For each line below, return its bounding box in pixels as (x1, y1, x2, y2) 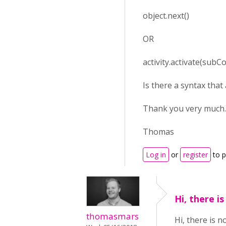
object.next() (143, 10, 189, 21)
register (183, 150, 208, 159)
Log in (146, 150, 166, 159)
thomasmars (86, 210, 139, 222)
